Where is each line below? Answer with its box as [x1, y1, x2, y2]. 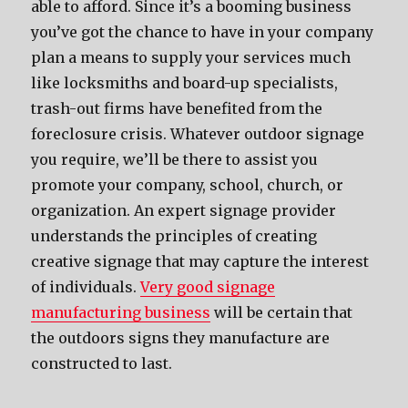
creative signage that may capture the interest [31, 252, 370, 270]
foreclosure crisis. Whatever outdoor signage [31, 125, 365, 143]
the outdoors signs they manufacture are [31, 329, 331, 347]
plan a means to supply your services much [31, 48, 352, 66]
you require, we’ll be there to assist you [31, 150, 319, 168]
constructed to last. [31, 354, 173, 372]
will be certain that [210, 303, 353, 321]
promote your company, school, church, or [31, 176, 344, 194]
